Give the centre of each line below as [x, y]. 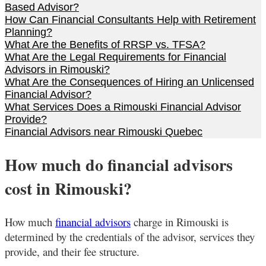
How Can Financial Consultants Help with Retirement [130, 19]
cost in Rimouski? [68, 188]
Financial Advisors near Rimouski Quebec [104, 132]
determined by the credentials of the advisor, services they [130, 236]
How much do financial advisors [119, 164]
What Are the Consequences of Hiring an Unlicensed [129, 82]
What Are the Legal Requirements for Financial [115, 57]
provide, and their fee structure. [72, 251]
